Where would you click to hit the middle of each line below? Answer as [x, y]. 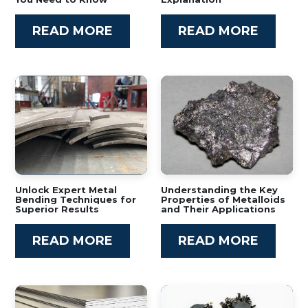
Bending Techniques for [76, 199]
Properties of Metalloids [223, 199]
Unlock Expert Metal [66, 190]
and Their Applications [218, 209]
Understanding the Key [219, 190]
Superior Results [57, 209]
